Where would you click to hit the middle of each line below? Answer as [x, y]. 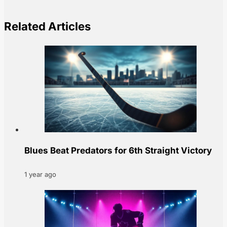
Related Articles [47, 26]
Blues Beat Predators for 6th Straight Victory [118, 151]
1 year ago [40, 175]
